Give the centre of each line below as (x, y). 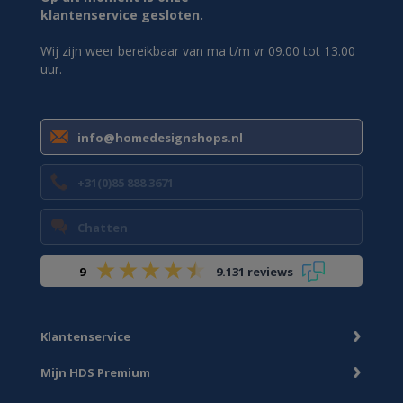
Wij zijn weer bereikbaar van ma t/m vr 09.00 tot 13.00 (198, 51)
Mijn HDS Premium (95, 372)
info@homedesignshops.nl (160, 138)
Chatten (103, 228)
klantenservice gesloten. (122, 15)
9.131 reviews (254, 271)
